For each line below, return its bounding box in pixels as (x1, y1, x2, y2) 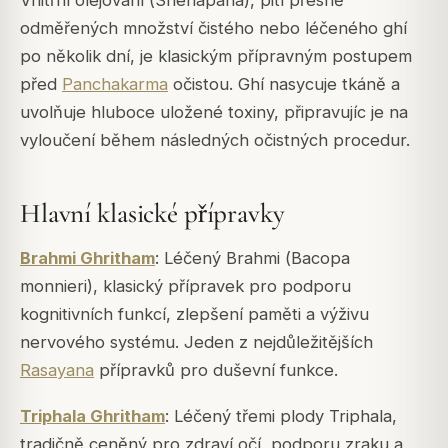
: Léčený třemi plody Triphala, (165, 406, 397, 427)
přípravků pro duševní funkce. (94, 359, 338, 380)
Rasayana (20, 359, 94, 380)
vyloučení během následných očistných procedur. (20, 130, 410, 151)
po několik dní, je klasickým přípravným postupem (20, 46, 412, 67)
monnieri (20, 275, 87, 296)
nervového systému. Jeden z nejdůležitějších (20, 331, 373, 352)
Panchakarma (62, 74, 168, 95)
